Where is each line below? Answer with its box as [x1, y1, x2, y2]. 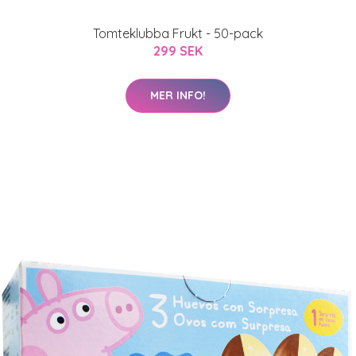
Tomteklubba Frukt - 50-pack [93, 25, 263, 41]
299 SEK [153, 43, 203, 59]
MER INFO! [150, 88, 206, 103]
